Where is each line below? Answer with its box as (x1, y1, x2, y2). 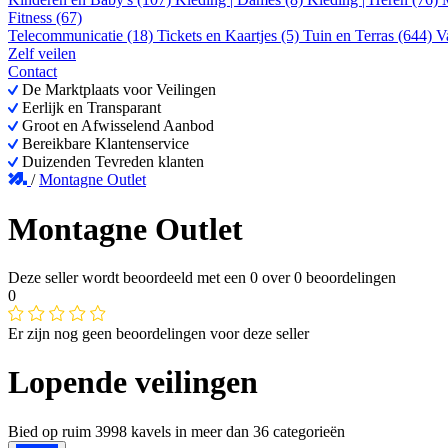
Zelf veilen (8, 45, 76, 63)
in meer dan (171, 422, 253, 440)
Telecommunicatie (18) (8, 27, 157, 45)
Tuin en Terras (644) (303, 27, 436, 45)
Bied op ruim (8, 422, 95, 440)
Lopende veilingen (8, 364, 258, 401)
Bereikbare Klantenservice (18, 135, 189, 153)
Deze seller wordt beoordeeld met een (8, 269, 250, 287)
